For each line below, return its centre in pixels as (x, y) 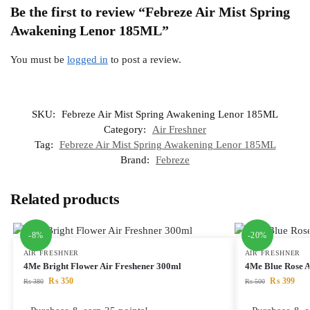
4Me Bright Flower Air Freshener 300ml (102, 266)
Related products (65, 199)
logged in (88, 60)
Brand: (136, 160)
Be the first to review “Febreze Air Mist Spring (150, 12)
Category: (126, 130)
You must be (39, 60)
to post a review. (145, 60)
